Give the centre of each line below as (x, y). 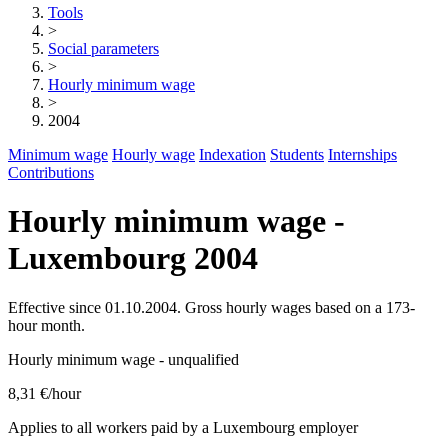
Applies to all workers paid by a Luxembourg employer (183, 427)
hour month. (46, 325)
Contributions (51, 172)
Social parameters (103, 48)
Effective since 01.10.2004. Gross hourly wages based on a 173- (211, 307)
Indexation (232, 154)
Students (297, 154)
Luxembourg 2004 (133, 258)
